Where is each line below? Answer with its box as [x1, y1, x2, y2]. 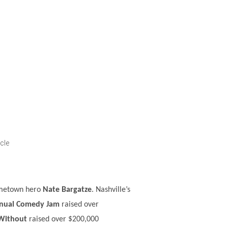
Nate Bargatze [43, 186, 92, 194]
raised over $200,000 [27, 215, 99, 224]
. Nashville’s [92, 186, 130, 194]
